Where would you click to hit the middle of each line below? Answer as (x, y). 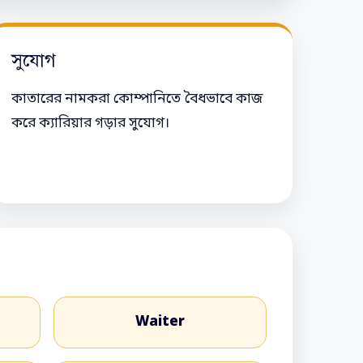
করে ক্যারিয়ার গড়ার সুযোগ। (90, 123)
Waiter (160, 322)
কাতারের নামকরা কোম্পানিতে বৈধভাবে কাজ (137, 99)
